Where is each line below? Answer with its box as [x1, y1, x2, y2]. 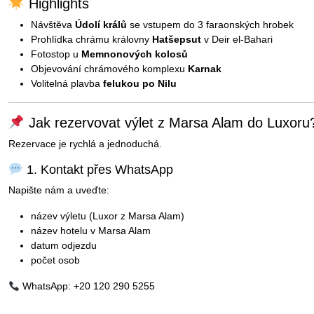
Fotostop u [31, 48, 81, 60]
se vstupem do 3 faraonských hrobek [127, 19, 294, 30]
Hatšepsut [152, 34, 201, 45]
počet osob [31, 254, 80, 266]
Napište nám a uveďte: [8, 184, 109, 196]
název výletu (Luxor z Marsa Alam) [31, 210, 184, 222]
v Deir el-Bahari [201, 34, 273, 45]
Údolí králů [75, 19, 127, 30]
